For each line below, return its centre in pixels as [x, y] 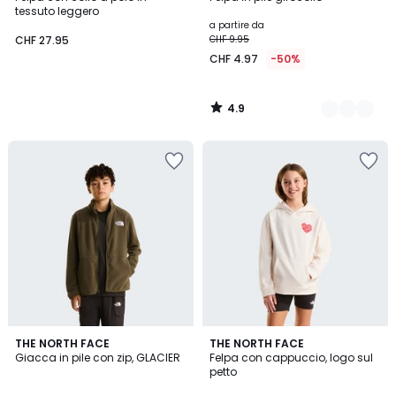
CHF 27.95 [42, 40]
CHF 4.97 [234, 58]
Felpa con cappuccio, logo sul [291, 357]
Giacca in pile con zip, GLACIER [98, 357]
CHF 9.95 [229, 39]
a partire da [237, 25]
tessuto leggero [57, 11]
